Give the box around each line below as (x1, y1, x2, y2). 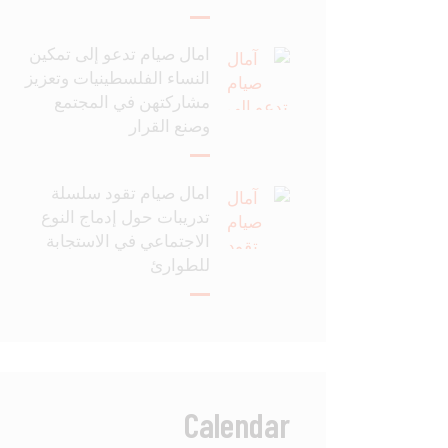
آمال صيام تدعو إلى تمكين (29, 44, 211, 65)
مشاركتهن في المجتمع (54, 92, 211, 113)
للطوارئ (150, 255, 211, 276)
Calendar (184, 404, 290, 446)
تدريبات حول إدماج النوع (41, 207, 211, 228)
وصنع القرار (129, 116, 211, 137)
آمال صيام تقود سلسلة (51, 183, 211, 204)
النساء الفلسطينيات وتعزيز (25, 68, 211, 89)
